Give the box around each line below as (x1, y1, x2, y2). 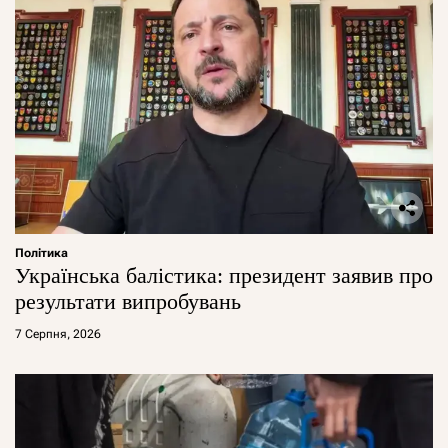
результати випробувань (15, 288, 241, 314)
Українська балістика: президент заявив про (15, 262, 433, 288)
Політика (15, 245, 68, 260)
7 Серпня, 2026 (15, 326, 101, 341)
